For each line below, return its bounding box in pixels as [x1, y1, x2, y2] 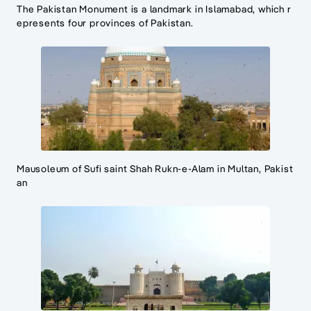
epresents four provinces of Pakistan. [17, 17, 194, 30]
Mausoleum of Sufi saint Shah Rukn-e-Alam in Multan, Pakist [17, 162, 294, 176]
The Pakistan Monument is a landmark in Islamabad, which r [17, 3, 292, 16]
